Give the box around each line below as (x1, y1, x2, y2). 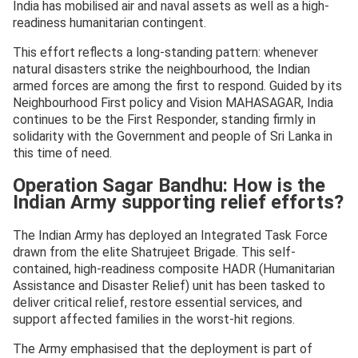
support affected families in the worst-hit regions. (13, 312, 295, 328)
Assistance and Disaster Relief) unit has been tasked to (13, 278, 325, 294)
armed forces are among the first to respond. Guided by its (13, 78, 342, 94)
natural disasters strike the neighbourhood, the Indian (13, 62, 310, 78)
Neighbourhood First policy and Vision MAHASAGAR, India (13, 95, 333, 111)
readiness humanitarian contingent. (13, 15, 206, 31)
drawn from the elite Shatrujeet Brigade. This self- (13, 245, 296, 261)
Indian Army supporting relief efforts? (13, 191, 344, 214)
